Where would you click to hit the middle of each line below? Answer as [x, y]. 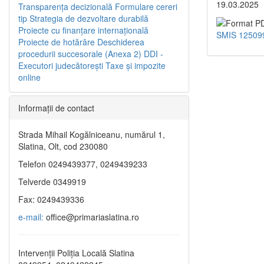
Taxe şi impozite [136, 66]
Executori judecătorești [61, 66]
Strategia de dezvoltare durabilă [89, 19]
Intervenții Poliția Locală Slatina [76, 253]
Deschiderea [121, 42]
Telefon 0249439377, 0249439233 [83, 164]
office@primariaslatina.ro [91, 217]
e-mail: [31, 217]
